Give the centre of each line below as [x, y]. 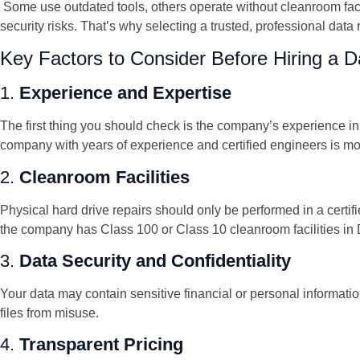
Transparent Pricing [101, 345]
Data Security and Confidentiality [155, 260]
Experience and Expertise [125, 93]
